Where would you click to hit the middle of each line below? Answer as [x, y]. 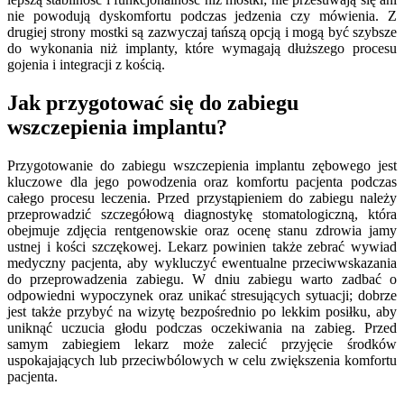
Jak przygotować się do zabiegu [153, 102]
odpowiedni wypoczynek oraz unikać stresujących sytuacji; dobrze [202, 295]
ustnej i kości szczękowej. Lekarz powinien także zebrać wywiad [202, 246]
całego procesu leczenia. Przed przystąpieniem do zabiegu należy [202, 197]
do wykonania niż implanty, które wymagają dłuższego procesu [202, 48]
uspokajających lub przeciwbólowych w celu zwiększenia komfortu [202, 360]
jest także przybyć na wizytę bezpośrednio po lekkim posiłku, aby [202, 311]
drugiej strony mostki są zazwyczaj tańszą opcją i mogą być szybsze [202, 32]
